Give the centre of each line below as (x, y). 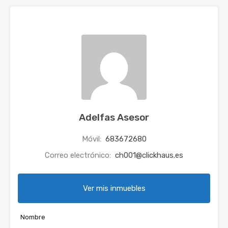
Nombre (33, 217)
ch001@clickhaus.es (149, 155)
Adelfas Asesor (114, 118)
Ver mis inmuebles (114, 189)
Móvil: (92, 139)
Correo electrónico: (79, 155)
